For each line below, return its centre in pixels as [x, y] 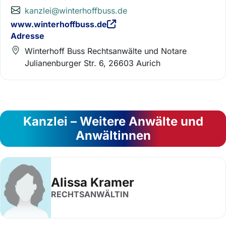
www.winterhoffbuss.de [59, 24]
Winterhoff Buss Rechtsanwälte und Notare [106, 51]
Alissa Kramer [93, 182]
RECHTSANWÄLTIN [90, 194]
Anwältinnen [113, 135]
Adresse [27, 36]
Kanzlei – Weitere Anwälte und [113, 121]
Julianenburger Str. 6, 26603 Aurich [93, 63]
